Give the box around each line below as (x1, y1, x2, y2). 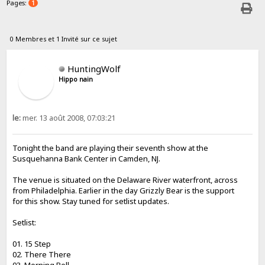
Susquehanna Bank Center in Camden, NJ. (12, 153, 161, 164)
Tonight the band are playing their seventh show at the (12, 143, 209, 154)
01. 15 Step (12, 238, 51, 250)
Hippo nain (59, 75, 93, 83)
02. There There (12, 249, 72, 260)
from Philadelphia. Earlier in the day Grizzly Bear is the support (12, 185, 235, 196)
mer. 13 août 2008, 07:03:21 (21, 112, 116, 123)
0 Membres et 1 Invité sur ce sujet (9, 34, 117, 43)
